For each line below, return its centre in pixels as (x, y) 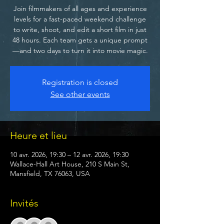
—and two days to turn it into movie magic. (80, 50)
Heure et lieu (38, 135)
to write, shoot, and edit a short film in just (80, 29)
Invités (24, 203)
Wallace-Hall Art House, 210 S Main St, (70, 164)
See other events (80, 94)
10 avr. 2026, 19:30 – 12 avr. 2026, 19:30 (69, 154)
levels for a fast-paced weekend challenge (80, 19)
